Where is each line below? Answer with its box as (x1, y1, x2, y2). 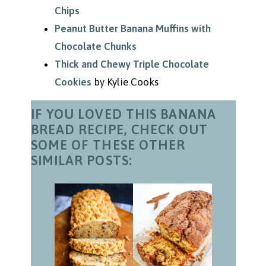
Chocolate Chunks (54, 40, 137, 53)
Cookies (54, 76, 91, 88)
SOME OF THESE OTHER (30, 137, 186, 153)
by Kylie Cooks (91, 76, 159, 88)
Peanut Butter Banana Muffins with (54, 23, 211, 35)
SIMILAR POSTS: (30, 153, 132, 169)
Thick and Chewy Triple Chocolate (54, 58, 209, 71)
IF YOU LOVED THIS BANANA (30, 106, 216, 122)
